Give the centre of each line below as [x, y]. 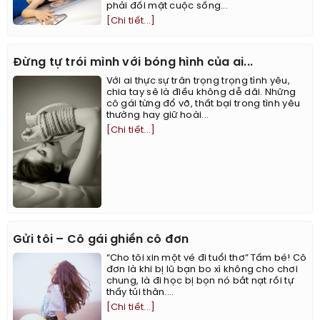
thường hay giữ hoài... [157, 116]
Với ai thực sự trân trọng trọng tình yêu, [198, 81]
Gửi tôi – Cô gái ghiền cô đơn [101, 240]
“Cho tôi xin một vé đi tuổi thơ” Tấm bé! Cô [206, 259]
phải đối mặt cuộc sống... [167, 6]
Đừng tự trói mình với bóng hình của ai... [133, 63]
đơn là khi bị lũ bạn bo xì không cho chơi [202, 270]
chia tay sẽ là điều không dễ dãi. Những [201, 93]
